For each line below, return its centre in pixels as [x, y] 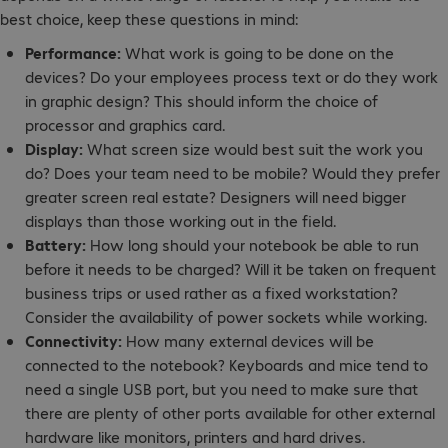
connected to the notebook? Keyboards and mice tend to [226, 364]
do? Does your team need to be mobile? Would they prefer [232, 172]
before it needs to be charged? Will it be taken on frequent [230, 268]
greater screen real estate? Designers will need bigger [215, 196]
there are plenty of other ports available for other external [230, 412]
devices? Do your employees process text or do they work [231, 76]
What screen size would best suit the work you [255, 148]
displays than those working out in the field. [180, 220]
